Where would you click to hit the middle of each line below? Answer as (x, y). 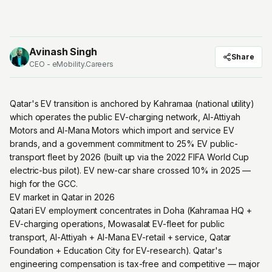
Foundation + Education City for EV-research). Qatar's (116, 250)
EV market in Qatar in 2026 (62, 197)
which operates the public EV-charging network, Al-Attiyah (125, 117)
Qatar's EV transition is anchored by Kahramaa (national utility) (132, 104)
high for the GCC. (44, 184)
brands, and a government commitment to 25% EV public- (124, 144)
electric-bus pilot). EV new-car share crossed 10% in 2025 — (131, 170)
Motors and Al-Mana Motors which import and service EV (122, 130)
